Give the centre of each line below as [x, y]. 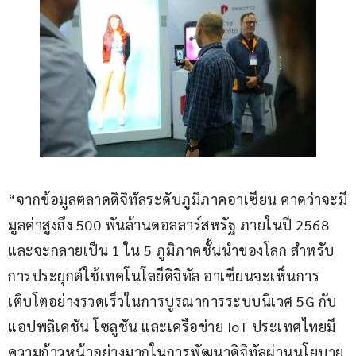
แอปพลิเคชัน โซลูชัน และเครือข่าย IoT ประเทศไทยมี [172, 327]
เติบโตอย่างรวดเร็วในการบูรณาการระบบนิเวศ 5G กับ [172, 301]
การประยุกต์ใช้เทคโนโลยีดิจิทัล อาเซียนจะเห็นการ [164, 276]
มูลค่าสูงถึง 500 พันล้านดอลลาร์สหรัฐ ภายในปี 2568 [170, 225]
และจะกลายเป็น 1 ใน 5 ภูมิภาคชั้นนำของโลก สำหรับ [171, 250]
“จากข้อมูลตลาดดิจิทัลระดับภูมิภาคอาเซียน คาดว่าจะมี [178, 199]
